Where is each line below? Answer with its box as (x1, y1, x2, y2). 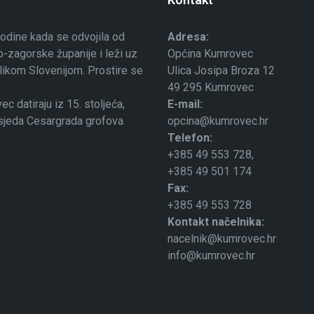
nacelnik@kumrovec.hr (168, 232, 276, 245)
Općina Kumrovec (168, 47, 253, 60)
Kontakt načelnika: (168, 215, 264, 228)
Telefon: (168, 131, 212, 144)
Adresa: (168, 30, 209, 43)
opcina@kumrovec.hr (168, 114, 268, 128)
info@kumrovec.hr (168, 249, 255, 262)
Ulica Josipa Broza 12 (168, 64, 275, 77)
